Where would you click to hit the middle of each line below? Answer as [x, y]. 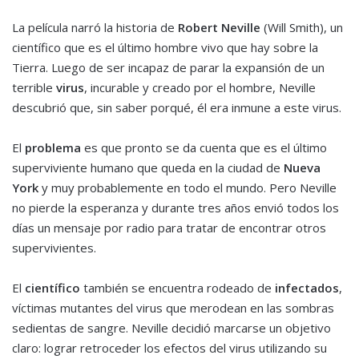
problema [54, 147]
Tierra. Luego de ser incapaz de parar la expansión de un [168, 67]
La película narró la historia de [95, 27]
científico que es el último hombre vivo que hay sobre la [165, 47]
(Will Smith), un [302, 27]
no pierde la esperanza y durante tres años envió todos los [175, 207]
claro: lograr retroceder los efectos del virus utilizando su [169, 347]
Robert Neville [219, 27]
